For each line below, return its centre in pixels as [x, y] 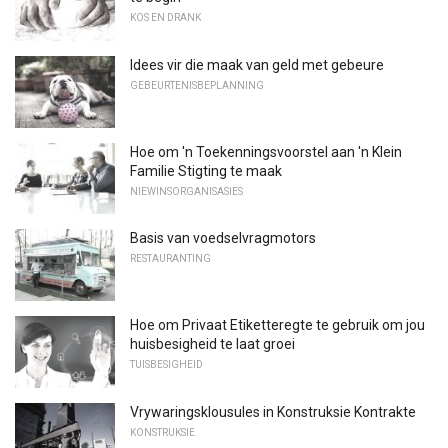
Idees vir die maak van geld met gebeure [257, 64]
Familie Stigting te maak [206, 170]
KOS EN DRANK [165, 18]
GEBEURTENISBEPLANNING [197, 85]
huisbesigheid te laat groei [212, 343]
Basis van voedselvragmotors [223, 238]
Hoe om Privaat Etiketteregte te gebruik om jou [277, 324]
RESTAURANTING [170, 259]
